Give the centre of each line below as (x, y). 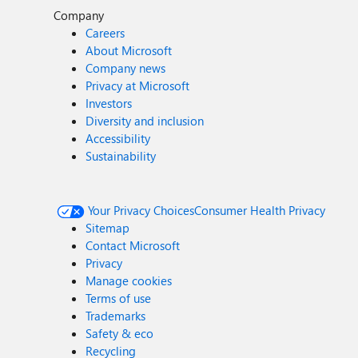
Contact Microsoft (133, 245)
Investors (109, 103)
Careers (105, 33)
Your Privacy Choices (141, 210)
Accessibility (118, 138)
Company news (126, 68)
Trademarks (116, 316)
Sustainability (121, 156)
